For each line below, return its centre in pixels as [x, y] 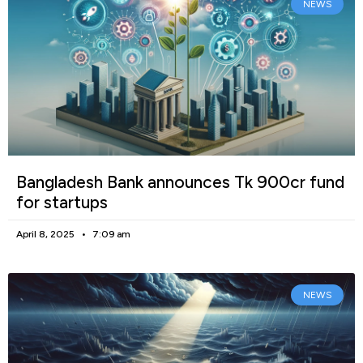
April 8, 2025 [47, 235]
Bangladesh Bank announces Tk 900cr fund [180, 182]
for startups [62, 203]
